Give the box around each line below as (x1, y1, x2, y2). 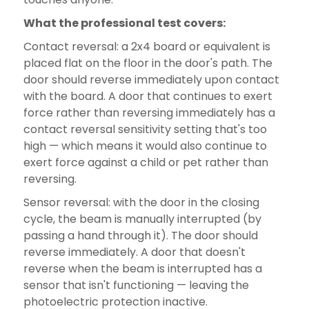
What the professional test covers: (23, 14, 226, 31)
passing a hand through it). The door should (23, 227, 258, 243)
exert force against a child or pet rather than (23, 154, 268, 170)
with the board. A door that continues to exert (23, 88, 272, 104)
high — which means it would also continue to (23, 137, 267, 154)
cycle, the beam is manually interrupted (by (23, 210, 261, 227)
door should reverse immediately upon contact (23, 71, 279, 88)
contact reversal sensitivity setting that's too (23, 121, 267, 137)
